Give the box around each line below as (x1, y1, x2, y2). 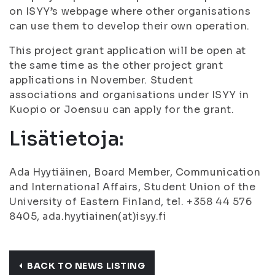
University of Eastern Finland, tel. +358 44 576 (9, 195, 252, 208)
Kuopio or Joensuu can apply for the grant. (9, 103, 234, 116)
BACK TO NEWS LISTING (27, 260, 145, 271)
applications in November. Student (9, 74, 193, 87)
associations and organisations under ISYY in (9, 88, 249, 101)
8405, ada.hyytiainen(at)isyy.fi (9, 210, 167, 223)
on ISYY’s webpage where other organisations (9, 5, 251, 18)
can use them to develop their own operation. (9, 20, 250, 33)
